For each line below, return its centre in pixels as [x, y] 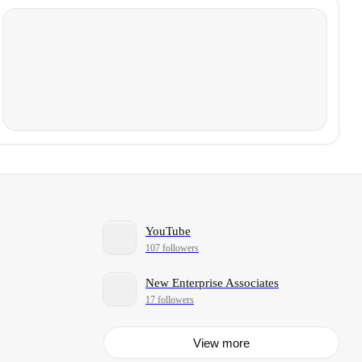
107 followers [172, 248]
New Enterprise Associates [212, 283]
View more [221, 343]
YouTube [168, 232]
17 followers [170, 299]
